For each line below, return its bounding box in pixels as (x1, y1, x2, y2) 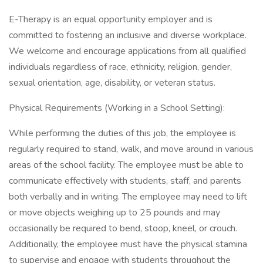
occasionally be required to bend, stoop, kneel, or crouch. (9, 222, 237, 235)
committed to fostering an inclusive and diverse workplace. (9, 29, 247, 42)
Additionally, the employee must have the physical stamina (9, 238, 247, 251)
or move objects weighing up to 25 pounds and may (9, 206, 220, 219)
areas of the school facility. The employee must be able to (9, 159, 244, 171)
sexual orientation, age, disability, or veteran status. (9, 76, 215, 89)
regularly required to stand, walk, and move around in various (9, 143, 254, 156)
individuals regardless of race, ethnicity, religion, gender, (9, 60, 232, 73)
